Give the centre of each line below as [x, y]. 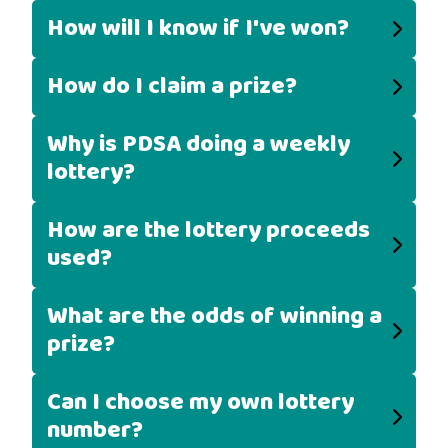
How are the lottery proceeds [208, 230]
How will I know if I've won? [198, 28]
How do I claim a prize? [172, 86]
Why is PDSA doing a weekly [198, 144]
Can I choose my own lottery [200, 402]
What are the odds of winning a [214, 316]
